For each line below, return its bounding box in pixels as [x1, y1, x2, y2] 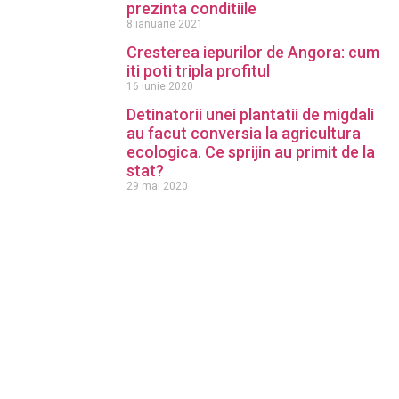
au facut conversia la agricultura [126, 124, 361, 142]
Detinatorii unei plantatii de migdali [126, 105, 374, 124]
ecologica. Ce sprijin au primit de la [126, 142, 375, 161]
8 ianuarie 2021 [126, 18, 203, 30]
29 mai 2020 [126, 180, 188, 192]
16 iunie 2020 [126, 80, 193, 93]
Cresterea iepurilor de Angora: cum [126, 43, 379, 61]
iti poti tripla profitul [126, 61, 270, 80]
